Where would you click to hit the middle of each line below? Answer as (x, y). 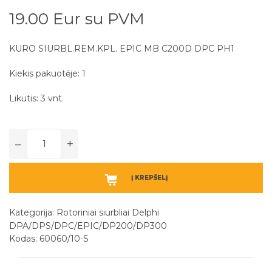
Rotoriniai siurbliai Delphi (108, 213)
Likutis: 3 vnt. (36, 99)
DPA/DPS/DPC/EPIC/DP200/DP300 (88, 226)
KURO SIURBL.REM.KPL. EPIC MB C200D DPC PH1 (122, 49)
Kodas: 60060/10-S (49, 239)
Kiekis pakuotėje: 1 (47, 74)
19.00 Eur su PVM (77, 19)
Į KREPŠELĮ (149, 178)
